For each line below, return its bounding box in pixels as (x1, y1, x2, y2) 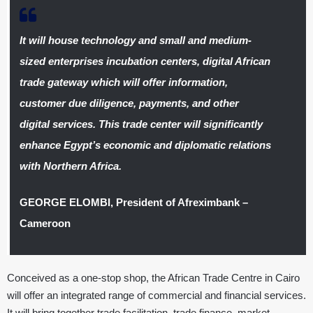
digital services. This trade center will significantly (19, 118, 263, 130)
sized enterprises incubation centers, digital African (19, 55, 270, 67)
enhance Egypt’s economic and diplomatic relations (19, 139, 271, 151)
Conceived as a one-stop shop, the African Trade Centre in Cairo (7, 272, 300, 284)
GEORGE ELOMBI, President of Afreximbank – (19, 196, 248, 209)
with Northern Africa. (19, 160, 122, 172)
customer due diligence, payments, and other (19, 97, 239, 109)
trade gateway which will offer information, (19, 76, 228, 88)
